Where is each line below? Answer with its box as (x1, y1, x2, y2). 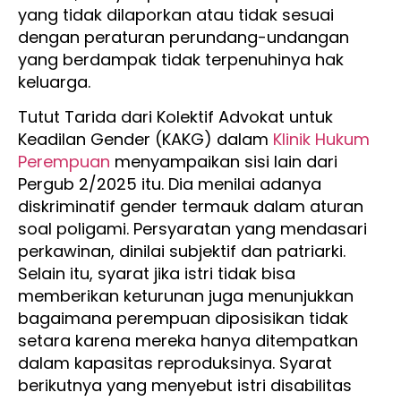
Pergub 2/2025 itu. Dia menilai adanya (18, 172, 321, 195)
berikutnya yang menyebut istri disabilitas (18, 373, 352, 397)
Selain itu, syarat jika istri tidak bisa (18, 261, 295, 285)
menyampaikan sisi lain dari (110, 149, 337, 173)
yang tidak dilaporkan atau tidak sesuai (18, 3, 334, 26)
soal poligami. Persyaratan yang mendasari (18, 217, 367, 240)
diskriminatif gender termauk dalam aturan (18, 194, 363, 218)
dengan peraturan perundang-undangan (18, 25, 349, 48)
